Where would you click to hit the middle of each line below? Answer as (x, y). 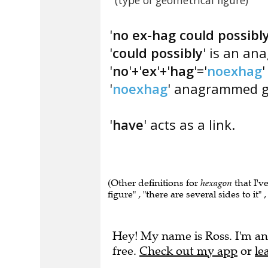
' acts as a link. (189, 124)
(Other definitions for (154, 183)
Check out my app (188, 251)
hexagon (216, 183)
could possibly (158, 53)
